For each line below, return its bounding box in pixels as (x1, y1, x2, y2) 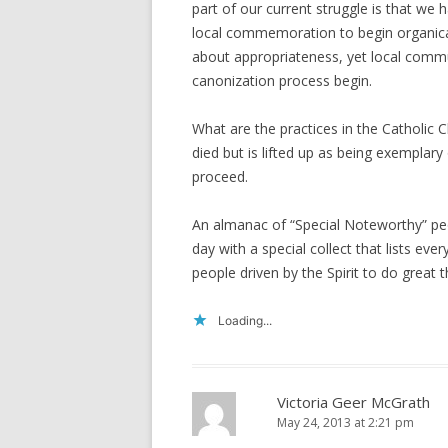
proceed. (192, 167, 248, 186)
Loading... (218, 313, 272, 328)
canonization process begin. (192, 71, 372, 90)
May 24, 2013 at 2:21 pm (277, 414, 414, 431)
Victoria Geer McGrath (277, 392, 430, 412)
